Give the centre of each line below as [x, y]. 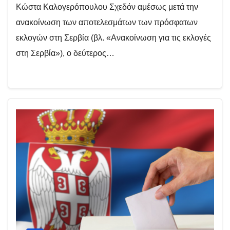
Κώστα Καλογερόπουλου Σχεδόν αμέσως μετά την [107, 7]
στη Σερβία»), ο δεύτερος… [65, 53]
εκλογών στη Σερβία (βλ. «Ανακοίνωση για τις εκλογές [113, 38]
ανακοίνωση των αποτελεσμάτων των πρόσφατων [107, 22]
